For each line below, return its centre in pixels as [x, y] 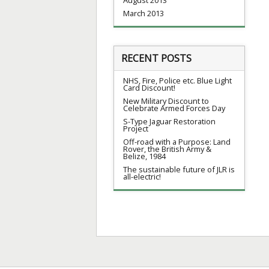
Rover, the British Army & [167, 149]
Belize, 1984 [144, 156]
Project [136, 128]
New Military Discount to [166, 101]
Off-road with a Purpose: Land [177, 141]
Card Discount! [149, 87]
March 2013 [144, 13]
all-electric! [142, 176]
